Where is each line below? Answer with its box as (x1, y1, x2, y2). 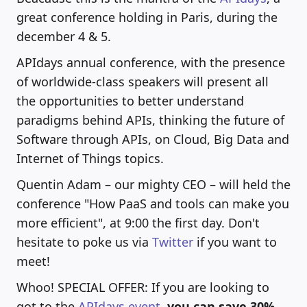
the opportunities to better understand (16, 93, 244, 110)
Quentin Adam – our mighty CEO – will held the (16, 176, 291, 193)
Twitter (152, 234, 193, 251)
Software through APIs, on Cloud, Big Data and (16, 131, 289, 148)
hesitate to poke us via (16, 234, 152, 251)
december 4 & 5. (16, 28, 111, 45)
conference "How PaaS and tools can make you (16, 195, 289, 212)
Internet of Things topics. (16, 150, 164, 167)
